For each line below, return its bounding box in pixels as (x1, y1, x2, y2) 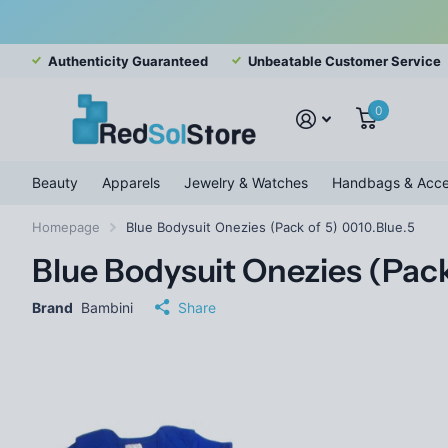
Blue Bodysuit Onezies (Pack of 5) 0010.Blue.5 (126, 218, 415, 235)
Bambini (81, 298, 133, 316)
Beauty (32, 173, 78, 191)
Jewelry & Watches (184, 173, 308, 191)
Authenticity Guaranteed (48, 53, 208, 70)
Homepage (32, 218, 100, 235)
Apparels (102, 173, 160, 191)
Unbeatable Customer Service (248, 53, 441, 70)
